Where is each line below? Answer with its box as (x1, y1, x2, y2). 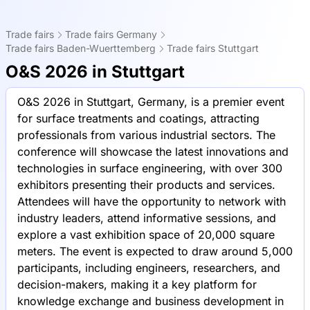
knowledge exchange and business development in (17, 294, 284, 308)
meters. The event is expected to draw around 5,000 (17, 244, 293, 258)
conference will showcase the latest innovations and (17, 145, 289, 158)
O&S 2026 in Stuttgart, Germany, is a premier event (17, 95, 284, 109)
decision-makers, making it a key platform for (17, 277, 257, 291)
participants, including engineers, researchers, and (17, 261, 280, 275)
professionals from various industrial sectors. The (17, 128, 275, 142)
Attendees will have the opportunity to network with (17, 194, 286, 208)
